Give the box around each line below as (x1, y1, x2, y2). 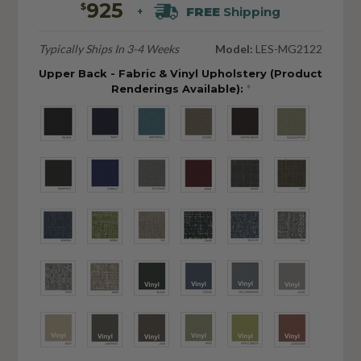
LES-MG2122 (253, 42, 323, 56)
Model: (215, 42, 254, 56)
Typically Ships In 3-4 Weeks (38, 42, 179, 56)
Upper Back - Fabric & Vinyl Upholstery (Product (39, 67, 322, 81)
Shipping (220, 4, 281, 20)
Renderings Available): (110, 82, 247, 96)
